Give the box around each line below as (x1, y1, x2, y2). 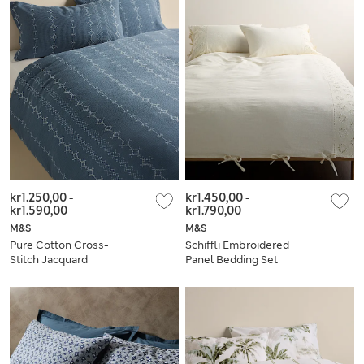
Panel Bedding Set (185, 253, 278, 267)
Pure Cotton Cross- (10, 238, 109, 253)
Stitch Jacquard (10, 253, 88, 267)
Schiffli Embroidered (185, 238, 289, 253)
